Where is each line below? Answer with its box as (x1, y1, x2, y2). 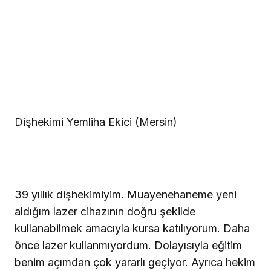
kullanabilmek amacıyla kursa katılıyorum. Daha (15, 222, 250, 235)
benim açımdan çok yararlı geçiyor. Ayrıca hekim (15, 256, 255, 269)
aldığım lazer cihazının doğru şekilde (15, 205, 195, 218)
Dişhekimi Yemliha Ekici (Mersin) (15, 116, 177, 129)
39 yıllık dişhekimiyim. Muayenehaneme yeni (15, 188, 237, 201)
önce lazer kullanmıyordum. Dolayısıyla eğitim (15, 239, 242, 252)
